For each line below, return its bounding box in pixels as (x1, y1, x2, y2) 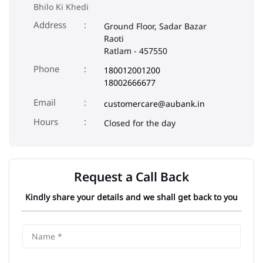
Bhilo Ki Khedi (33, 1, 89, 13)
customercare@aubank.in (104, 98, 205, 110)
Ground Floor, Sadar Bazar (104, 21, 207, 32)
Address (33, 19, 66, 31)
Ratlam (104, 45, 131, 57)
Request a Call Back (74, 168, 189, 186)
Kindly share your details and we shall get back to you (25, 191, 238, 203)
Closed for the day (104, 117, 176, 129)
